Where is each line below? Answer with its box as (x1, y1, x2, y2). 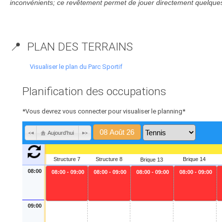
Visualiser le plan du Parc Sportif (30, 63, 122, 70)
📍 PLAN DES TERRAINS (10, 40, 133, 54)
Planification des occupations (22, 85, 166, 98)
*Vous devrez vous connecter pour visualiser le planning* (22, 108, 185, 115)
